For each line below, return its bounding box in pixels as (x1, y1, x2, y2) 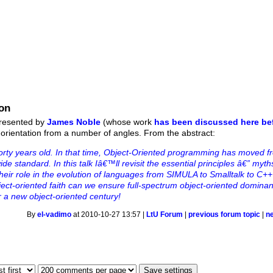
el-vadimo (37, 211, 72, 219)
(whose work (101, 116, 155, 127)
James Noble (47, 116, 101, 127)
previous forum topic (188, 211, 261, 219)
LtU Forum (146, 211, 183, 219)
